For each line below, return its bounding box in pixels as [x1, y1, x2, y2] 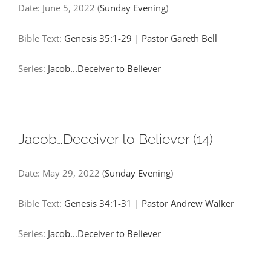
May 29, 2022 [42, 166, 100, 179]
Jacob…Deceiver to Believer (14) [18, 130, 213, 147]
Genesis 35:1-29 [64, 31, 132, 44]
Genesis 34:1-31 [64, 197, 132, 209]
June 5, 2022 [42, 1, 95, 14]
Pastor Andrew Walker [142, 197, 234, 209]
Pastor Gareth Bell [142, 31, 217, 44]
